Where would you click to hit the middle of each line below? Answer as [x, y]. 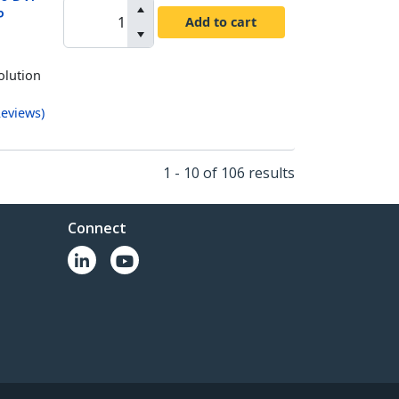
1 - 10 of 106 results [228, 173]
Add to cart [221, 21]
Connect [97, 228]
